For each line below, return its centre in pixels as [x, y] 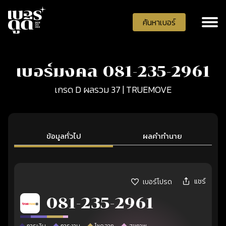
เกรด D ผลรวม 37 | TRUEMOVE [113, 90]
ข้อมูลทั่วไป [64, 136]
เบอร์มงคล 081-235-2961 [113, 71]
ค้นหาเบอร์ [159, 22]
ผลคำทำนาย [162, 136]
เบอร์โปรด [157, 182]
